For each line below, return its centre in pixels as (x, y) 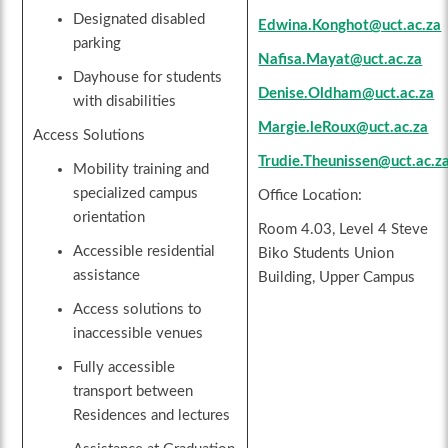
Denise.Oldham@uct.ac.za (346, 94)
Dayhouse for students (148, 78)
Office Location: (310, 196)
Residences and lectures (152, 416)
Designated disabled (139, 20)
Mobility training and (141, 170)
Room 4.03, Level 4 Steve (343, 230)
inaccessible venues (138, 334)
